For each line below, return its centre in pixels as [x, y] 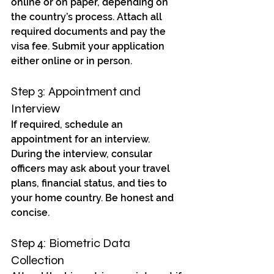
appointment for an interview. [82, 139]
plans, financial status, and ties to [90, 183]
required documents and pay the [90, 32]
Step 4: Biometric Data [72, 243]
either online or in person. [72, 61]
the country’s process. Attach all [88, 17]
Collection [38, 261]
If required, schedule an [68, 125]
